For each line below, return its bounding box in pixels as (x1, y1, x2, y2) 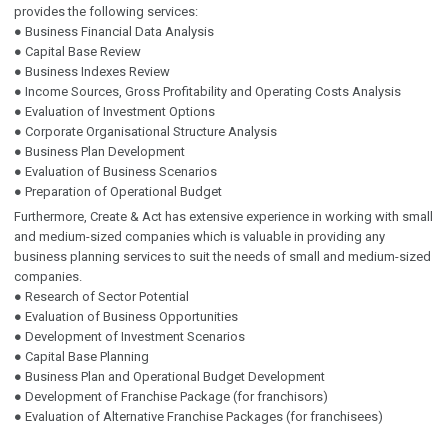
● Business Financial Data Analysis (13, 23, 214, 39)
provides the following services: (13, 3, 198, 19)
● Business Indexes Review (13, 63, 170, 79)
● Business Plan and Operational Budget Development (13, 368, 325, 384)
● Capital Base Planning (13, 348, 149, 364)
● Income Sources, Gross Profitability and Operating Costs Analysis (13, 83, 401, 99)
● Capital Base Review (13, 43, 141, 59)
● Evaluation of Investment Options (13, 103, 215, 119)
